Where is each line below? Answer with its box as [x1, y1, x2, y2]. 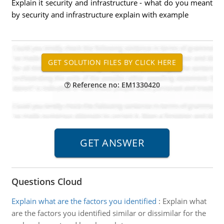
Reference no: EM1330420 [70, 80, 160, 89]
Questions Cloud [11, 175, 82, 187]
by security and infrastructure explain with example [11, 9, 188, 19]
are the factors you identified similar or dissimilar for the [11, 208, 206, 218]
